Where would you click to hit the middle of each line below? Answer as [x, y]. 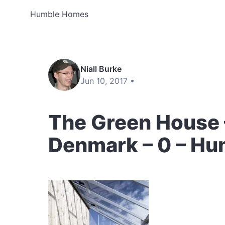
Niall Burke [101, 69]
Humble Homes [59, 14]
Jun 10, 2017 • [107, 81]
